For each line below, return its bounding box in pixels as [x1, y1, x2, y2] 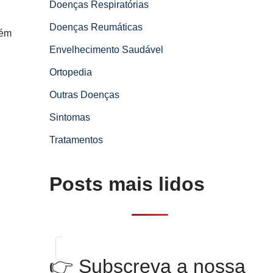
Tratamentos [49, 135, 103, 145]
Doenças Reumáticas [49, 22, 143, 32]
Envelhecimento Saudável [49, 44, 163, 55]
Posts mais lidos [49, 173, 205, 195]
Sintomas [49, 112, 90, 122]
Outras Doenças [49, 90, 119, 100]
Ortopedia [49, 67, 92, 77]
